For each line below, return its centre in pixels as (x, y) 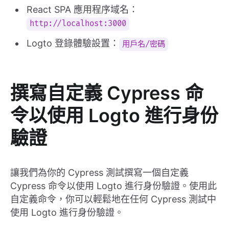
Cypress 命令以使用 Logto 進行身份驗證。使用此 (113, 186)
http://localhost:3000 (78, 24)
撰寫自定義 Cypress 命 (107, 93)
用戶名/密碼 (144, 44)
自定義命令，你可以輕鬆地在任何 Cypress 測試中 (113, 199)
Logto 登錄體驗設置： (73, 43)
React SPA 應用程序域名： (82, 10)
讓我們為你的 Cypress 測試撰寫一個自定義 (99, 173)
